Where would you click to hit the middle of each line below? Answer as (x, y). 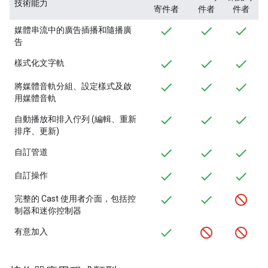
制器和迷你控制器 (48, 210)
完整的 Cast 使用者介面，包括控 (75, 198)
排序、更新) (37, 131)
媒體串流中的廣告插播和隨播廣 (73, 30)
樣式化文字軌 (39, 63)
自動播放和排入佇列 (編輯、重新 (75, 119)
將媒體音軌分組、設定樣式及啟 (73, 86)
